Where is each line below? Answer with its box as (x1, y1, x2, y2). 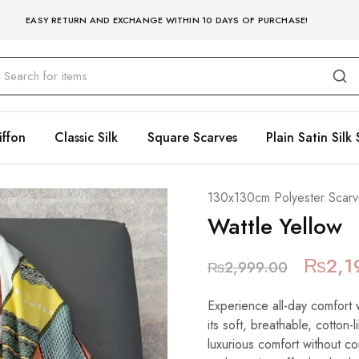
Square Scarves (147, 128, 237, 147)
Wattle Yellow (207, 210, 342, 243)
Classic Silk (54, 128, 118, 147)
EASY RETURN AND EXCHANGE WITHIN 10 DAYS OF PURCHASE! (26, 14, 309, 26)
